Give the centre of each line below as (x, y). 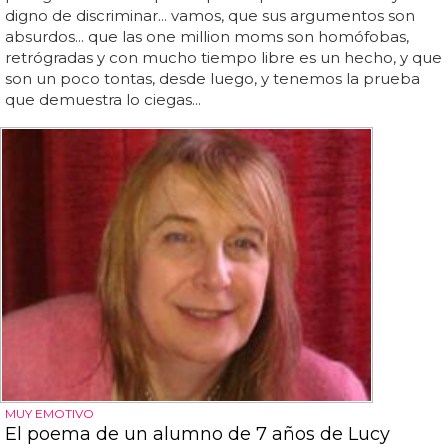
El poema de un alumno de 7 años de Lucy (197, 433)
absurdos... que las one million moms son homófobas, (207, 36)
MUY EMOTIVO (49, 413)
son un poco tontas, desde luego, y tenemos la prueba (212, 78)
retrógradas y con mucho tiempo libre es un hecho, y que (223, 57)
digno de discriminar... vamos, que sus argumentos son (210, 15)
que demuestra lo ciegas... (103, 99)
